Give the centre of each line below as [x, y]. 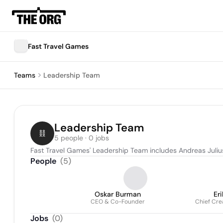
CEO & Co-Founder [118, 202]
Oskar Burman [118, 194]
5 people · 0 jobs [82, 138]
